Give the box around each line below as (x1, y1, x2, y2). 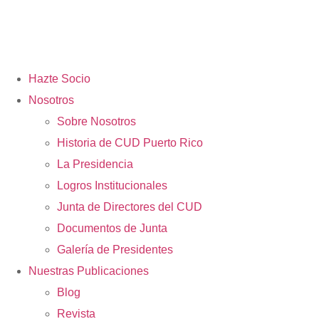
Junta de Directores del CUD (57, 201, 202, 214)
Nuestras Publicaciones (28, 265, 149, 278)
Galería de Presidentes (57, 244, 173, 256)
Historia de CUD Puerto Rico (57, 137, 203, 150)
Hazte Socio (28, 73, 90, 85)
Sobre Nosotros (57, 115, 136, 128)
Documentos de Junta (57, 222, 167, 235)
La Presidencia (57, 158, 133, 171)
